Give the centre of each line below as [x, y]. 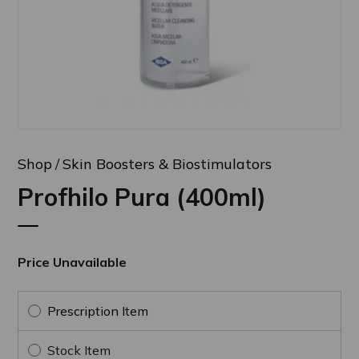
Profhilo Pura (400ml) [142, 197]
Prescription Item [98, 311]
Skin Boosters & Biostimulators [167, 163]
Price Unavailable [73, 262]
